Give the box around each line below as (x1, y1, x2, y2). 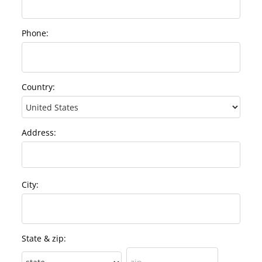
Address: (22, 127, 56, 139)
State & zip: (22, 233, 66, 244)
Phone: (22, 27, 49, 39)
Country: (22, 81, 55, 93)
